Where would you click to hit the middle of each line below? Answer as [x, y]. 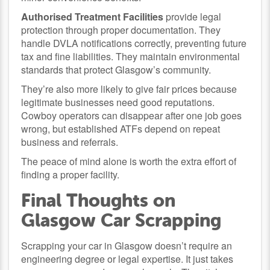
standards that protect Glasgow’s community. [116, 69]
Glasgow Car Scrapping [121, 220]
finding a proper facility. [71, 174]
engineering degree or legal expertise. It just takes [127, 259]
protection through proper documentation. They [121, 30]
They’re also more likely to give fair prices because [129, 89]
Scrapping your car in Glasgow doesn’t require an [127, 245]
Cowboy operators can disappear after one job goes [132, 115]
